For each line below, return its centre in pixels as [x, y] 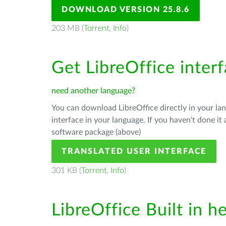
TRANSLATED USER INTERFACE [134, 151]
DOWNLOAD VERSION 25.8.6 [126, 10]
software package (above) [96, 132]
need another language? [93, 91]
